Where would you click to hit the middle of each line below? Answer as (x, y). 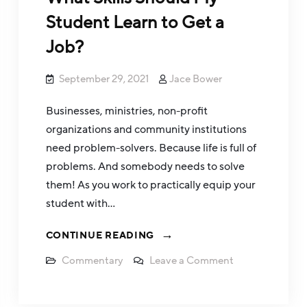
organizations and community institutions (146, 129)
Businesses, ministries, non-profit (126, 111)
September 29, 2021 (103, 78)
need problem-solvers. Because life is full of (151, 148)
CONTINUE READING (100, 235)
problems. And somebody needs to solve (145, 166)
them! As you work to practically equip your (150, 185)
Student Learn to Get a (135, 23)
